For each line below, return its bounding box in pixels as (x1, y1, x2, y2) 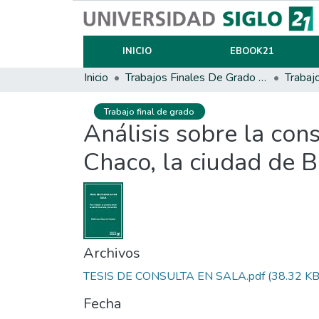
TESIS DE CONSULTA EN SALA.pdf (83, 268, 265, 285)
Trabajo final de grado (104, 105, 195, 117)
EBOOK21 (229, 45, 274, 58)
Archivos (83, 244, 140, 263)
